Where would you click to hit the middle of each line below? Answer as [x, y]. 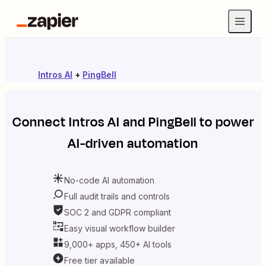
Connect [40, 122]
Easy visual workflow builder [120, 228]
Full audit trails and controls [117, 196]
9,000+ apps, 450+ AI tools [118, 244]
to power [225, 122]
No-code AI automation [109, 180]
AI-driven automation [133, 144]
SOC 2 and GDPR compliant [118, 212]
